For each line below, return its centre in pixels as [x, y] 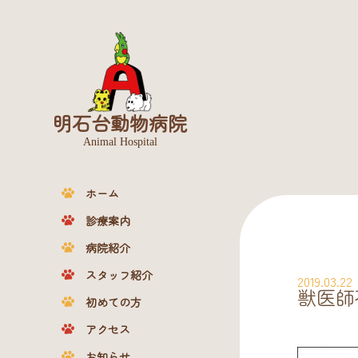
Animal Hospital [120, 142]
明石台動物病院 [120, 123]
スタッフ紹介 [119, 275]
